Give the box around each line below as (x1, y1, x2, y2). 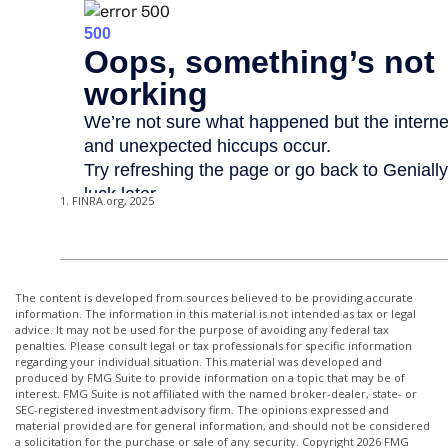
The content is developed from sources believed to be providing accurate (15, 290, 413, 306)
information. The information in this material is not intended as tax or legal (15, 306, 416, 322)
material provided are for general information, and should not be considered (15, 418, 430, 434)
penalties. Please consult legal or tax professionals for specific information (15, 338, 412, 354)
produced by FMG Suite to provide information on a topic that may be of (15, 370, 405, 386)
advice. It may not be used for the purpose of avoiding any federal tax (15, 322, 389, 338)
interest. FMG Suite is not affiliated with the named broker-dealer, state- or (15, 386, 417, 402)
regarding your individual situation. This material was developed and (15, 354, 382, 370)
